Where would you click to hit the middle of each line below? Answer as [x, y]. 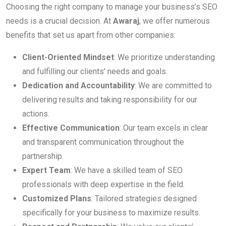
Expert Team [46, 171]
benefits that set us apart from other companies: [91, 35]
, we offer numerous [175, 21]
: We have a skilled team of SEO [127, 171]
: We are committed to [173, 86]
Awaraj [126, 21]
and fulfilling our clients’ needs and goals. [95, 72]
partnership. [43, 156]
